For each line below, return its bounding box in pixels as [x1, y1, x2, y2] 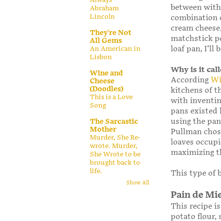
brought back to [90, 158, 140, 167]
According [171, 75, 211, 85]
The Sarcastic [90, 117, 138, 126]
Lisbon [90, 53, 112, 61]
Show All [126, 180, 149, 186]
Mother [90, 125, 116, 134]
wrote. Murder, [90, 142, 138, 150]
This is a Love [90, 93, 133, 101]
